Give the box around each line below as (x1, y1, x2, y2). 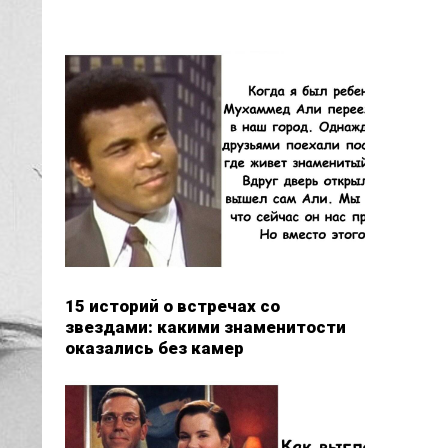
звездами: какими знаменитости (64, 316, 346, 337)
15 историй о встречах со (64, 295, 280, 316)
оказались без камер (64, 337, 244, 358)
